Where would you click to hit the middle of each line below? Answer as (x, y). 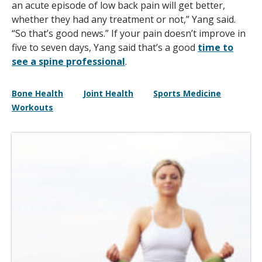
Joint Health (108, 94)
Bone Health (37, 94)
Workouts (32, 108)
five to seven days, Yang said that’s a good (105, 48)
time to (216, 48)
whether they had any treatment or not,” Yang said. (124, 20)
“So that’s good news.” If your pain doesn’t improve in (129, 34)
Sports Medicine (187, 94)
